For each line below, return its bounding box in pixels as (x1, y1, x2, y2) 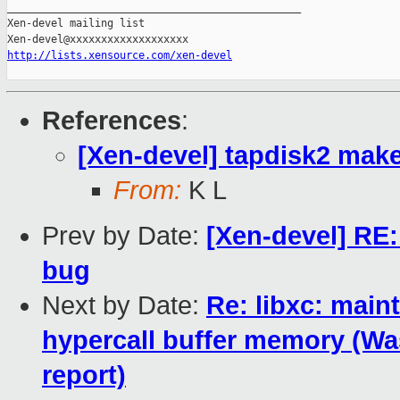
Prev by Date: (42, 221, 206, 251)
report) (42, 361, 126, 390)
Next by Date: (42, 291, 206, 321)
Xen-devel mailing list (7, 17, 145, 30)
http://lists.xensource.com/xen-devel (7, 49, 232, 62)
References (42, 106, 181, 136)
